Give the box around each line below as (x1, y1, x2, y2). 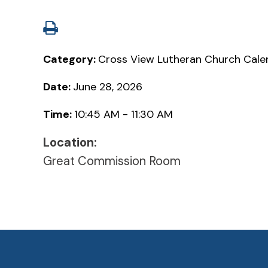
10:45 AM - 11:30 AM (74, 106, 173, 121)
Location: (43, 134, 97, 150)
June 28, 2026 (73, 79, 142, 94)
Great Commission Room (43, 153, 181, 169)
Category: (43, 51, 98, 66)
